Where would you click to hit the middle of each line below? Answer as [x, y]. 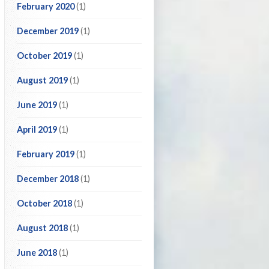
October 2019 [44, 56]
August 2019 [42, 80]
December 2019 [48, 31]
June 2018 [37, 252]
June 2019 [37, 105]
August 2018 [42, 228]
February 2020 [46, 6]
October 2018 [44, 203]
